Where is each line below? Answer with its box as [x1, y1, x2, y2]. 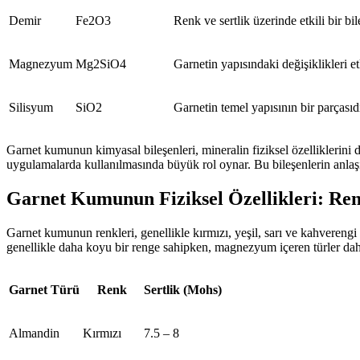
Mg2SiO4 [76, 57, 126, 72]
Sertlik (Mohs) [144, 282, 222, 297]
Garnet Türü [9, 282, 80, 297]
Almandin [9, 325, 59, 340]
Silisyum [9, 100, 53, 115]
